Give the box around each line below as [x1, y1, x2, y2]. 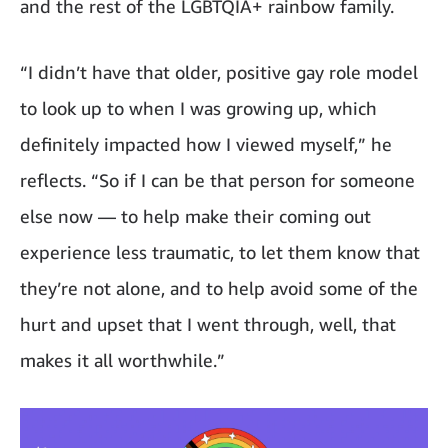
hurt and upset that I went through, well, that [20, 312, 396, 335]
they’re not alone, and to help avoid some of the [20, 276, 418, 299]
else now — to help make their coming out [20, 204, 371, 227]
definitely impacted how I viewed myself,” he [20, 132, 392, 155]
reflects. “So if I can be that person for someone [20, 168, 415, 191]
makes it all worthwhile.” [20, 348, 225, 371]
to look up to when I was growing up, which [20, 96, 377, 119]
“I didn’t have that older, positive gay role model [20, 60, 418, 83]
